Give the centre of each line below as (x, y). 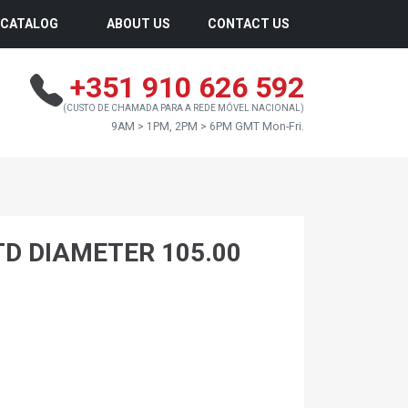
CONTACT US (249, 24)
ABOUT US (138, 24)
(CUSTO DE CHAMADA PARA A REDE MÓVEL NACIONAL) (184, 107)
